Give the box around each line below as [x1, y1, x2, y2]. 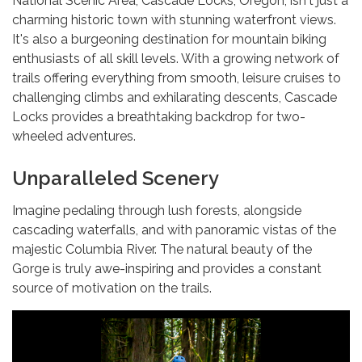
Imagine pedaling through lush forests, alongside [12, 202, 301, 218]
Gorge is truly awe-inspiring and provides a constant [12, 260, 322, 276]
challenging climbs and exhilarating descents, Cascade [12, 89, 337, 105]
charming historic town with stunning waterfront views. [12, 11, 336, 27]
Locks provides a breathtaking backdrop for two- [12, 108, 305, 124]
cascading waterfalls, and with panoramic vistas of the [12, 221, 336, 238]
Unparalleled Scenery [12, 166, 219, 190]
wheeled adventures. [12, 128, 136, 144]
